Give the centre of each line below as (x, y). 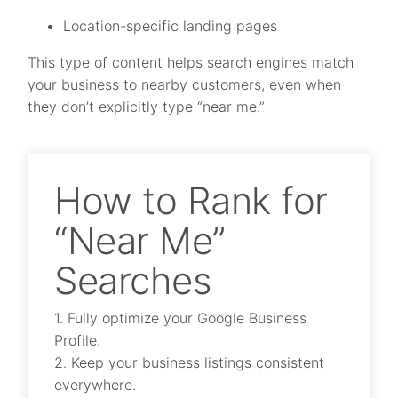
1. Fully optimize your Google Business (181, 318)
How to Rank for (191, 200)
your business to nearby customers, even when (185, 84)
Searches (133, 280)
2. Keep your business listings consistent (190, 362)
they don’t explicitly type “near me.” (147, 106)
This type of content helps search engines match (191, 62)
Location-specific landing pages (171, 25)
